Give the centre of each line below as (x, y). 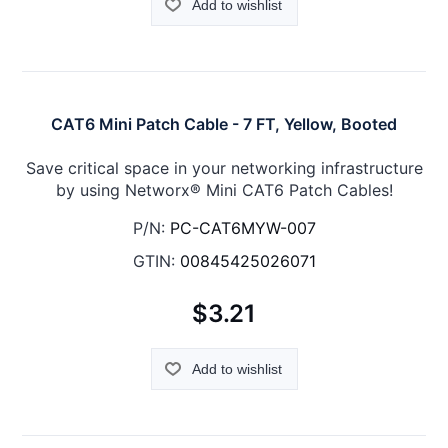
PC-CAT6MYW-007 (242, 227)
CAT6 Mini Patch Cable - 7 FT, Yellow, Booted (224, 123)
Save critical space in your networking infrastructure (224, 167)
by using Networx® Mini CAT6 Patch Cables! (224, 189)
